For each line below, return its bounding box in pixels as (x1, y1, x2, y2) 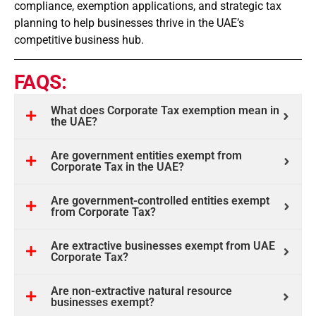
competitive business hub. (14, 33, 144, 47)
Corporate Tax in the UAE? (51, 160, 184, 174)
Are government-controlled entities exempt (51, 194, 269, 208)
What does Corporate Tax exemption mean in (51, 104, 279, 118)
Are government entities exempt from (51, 149, 242, 163)
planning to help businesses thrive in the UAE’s (14, 16, 244, 30)
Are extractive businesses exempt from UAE (51, 239, 275, 253)
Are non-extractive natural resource (51, 284, 232, 298)
